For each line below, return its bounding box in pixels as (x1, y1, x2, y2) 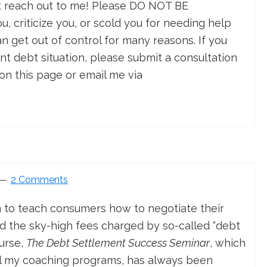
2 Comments (11, 174, 68, 186)
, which (210, 237, 246, 250)
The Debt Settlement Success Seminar (26, 237, 210, 250)
